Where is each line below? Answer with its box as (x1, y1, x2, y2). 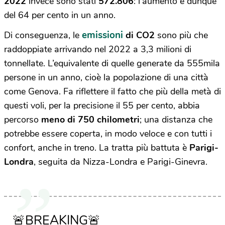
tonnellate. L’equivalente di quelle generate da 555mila (4, 57, 220, 69)
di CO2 (123, 29, 155, 41)
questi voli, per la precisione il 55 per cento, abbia (4, 99, 200, 111)
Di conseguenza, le (4, 29, 82, 41)
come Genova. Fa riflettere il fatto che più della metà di (4, 85, 221, 97)
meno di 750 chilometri (41, 114, 140, 126)
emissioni (82, 29, 123, 42)
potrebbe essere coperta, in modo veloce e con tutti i (4, 128, 212, 140)
